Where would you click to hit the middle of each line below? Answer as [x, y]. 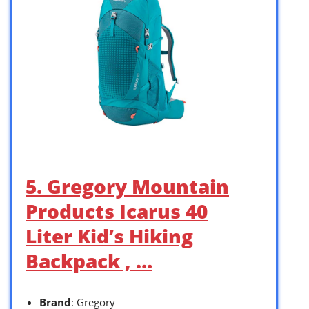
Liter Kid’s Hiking [109, 236]
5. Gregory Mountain [127, 187]
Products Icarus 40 [117, 211]
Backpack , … [89, 261]
